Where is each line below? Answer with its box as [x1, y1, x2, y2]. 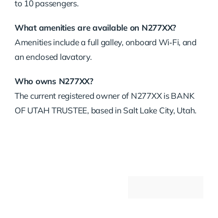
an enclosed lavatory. [14, 52, 92, 62]
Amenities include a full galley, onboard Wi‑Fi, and [14, 37, 197, 47]
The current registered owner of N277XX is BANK [14, 91, 195, 101]
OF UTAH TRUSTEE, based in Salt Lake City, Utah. [14, 105, 197, 115]
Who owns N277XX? [14, 76, 93, 86]
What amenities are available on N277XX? [14, 22, 177, 33]
